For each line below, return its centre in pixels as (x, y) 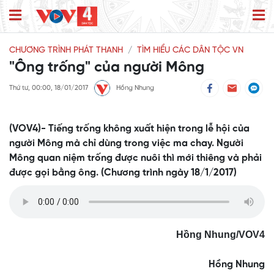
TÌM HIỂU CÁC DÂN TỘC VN (190, 51)
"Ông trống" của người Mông (107, 68)
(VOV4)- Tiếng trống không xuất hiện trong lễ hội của (129, 129)
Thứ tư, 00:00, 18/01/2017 (49, 88)
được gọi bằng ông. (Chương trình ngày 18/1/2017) (123, 173)
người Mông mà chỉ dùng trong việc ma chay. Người (126, 144)
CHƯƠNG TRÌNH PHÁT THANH (66, 51)
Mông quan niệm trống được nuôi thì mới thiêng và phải (135, 158)
